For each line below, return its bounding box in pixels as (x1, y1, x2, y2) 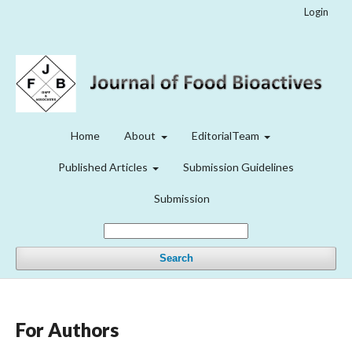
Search (159, 252, 193, 265)
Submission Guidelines (183, 160, 295, 174)
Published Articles (57, 160, 150, 174)
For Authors (16, 318, 119, 342)
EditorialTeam (191, 129, 262, 143)
